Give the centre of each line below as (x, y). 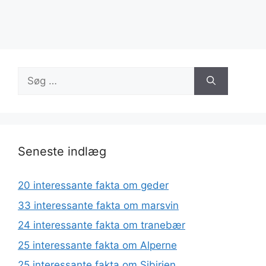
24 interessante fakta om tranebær (102, 225)
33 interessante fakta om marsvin (98, 205)
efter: (30, 88)
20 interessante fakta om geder (93, 185)
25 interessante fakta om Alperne (97, 245)
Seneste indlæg (62, 151)
